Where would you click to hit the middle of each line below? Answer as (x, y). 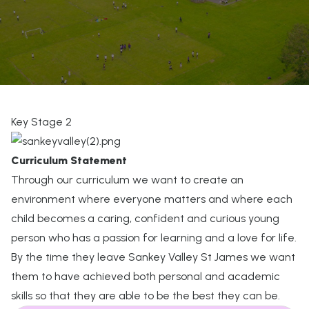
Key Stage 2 (41, 122)
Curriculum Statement (69, 160)
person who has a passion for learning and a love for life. (154, 238)
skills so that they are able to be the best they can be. (146, 296)
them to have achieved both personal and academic (146, 276)
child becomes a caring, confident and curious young (145, 218)
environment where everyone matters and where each (152, 199)
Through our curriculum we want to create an (127, 180)
